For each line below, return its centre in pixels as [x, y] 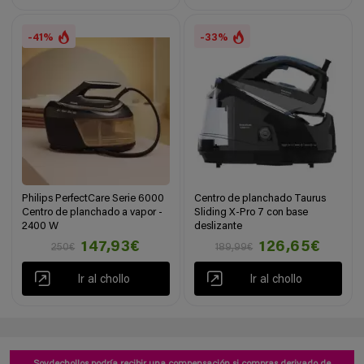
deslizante [219, 226]
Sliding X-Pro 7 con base [251, 212]
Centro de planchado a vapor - [93, 212]
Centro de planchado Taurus [260, 198]
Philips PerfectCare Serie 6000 [93, 198]
